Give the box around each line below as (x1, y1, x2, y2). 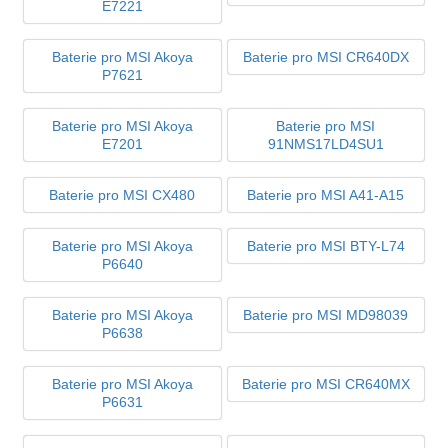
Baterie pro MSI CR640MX (241, 375, 410, 392)
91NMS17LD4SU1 (267, 135, 384, 152)
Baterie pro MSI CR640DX (242, 48, 409, 65)
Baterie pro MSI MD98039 (243, 306, 409, 323)
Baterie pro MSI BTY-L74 (246, 237, 405, 254)
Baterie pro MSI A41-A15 (247, 186, 405, 203)
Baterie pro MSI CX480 (49, 186, 196, 203)
